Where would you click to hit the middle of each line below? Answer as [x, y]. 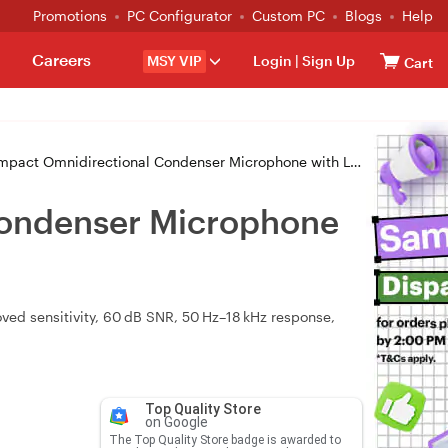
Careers [61, 59]
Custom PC [288, 15]
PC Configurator [179, 15]
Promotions [70, 15]
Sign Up [327, 60]
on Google [176, 422]
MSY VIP [174, 60]
